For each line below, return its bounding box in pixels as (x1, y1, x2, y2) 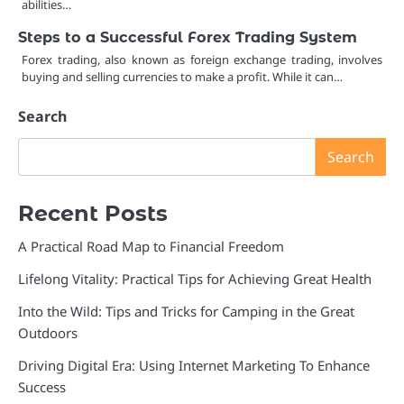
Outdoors (18, 324, 78, 343)
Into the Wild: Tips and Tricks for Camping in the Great (18, 302, 354, 321)
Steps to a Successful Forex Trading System (18, 28, 357, 47)
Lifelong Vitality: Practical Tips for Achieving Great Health (18, 270, 372, 289)
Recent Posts (18, 200, 168, 227)
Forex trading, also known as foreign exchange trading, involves (22, 51, 382, 69)
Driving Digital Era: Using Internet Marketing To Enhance (18, 356, 370, 375)
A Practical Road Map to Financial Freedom (18, 237, 284, 256)
